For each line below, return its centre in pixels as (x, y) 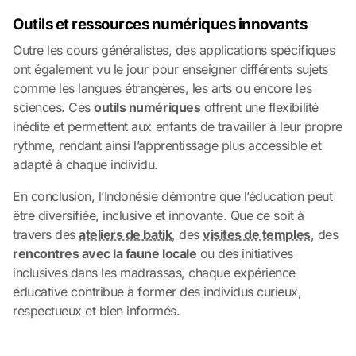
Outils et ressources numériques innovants (160, 24)
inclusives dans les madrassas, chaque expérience (154, 272)
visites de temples (257, 234)
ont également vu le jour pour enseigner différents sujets (170, 69)
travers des (46, 234)
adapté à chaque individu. (86, 164)
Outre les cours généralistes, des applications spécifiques (174, 50)
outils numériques (147, 107)
